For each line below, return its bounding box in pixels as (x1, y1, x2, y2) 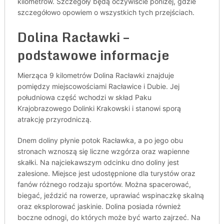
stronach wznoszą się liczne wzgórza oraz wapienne (17, 147, 189, 155)
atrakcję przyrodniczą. (17, 115, 91, 123)
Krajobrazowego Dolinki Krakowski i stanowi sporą (17, 104, 181, 112)
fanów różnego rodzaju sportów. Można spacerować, (17, 180, 191, 188)
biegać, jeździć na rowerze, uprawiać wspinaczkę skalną (17, 191, 204, 199)
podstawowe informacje (17, 44, 169, 65)
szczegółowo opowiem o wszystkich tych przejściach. (17, 8, 194, 16)
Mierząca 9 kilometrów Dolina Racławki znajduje (17, 71, 174, 79)
